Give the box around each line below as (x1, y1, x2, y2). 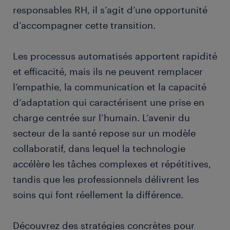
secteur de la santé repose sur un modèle (13, 127, 196, 139)
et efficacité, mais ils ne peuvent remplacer (13, 65, 203, 77)
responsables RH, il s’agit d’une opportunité (13, 4, 207, 15)
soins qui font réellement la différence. (13, 188, 183, 200)
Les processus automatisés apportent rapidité (13, 50, 217, 62)
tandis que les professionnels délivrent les (13, 173, 199, 185)
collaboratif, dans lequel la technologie (13, 142, 185, 154)
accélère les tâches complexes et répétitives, (13, 158, 211, 169)
